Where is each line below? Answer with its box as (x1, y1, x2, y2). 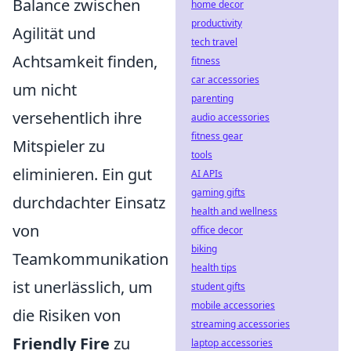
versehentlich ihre (13, 107, 142, 128)
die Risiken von (13, 305, 121, 326)
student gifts (191, 280, 245, 293)
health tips (191, 261, 237, 274)
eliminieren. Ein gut (13, 164, 152, 185)
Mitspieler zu (13, 136, 105, 157)
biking (191, 242, 217, 255)
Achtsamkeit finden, (13, 51, 157, 72)
